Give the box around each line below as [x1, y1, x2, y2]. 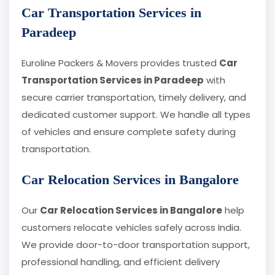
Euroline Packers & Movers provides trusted [21, 56, 219, 70]
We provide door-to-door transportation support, [21, 238, 250, 252]
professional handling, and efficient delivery [21, 255, 220, 269]
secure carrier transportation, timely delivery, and [21, 91, 246, 104]
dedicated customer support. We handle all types [21, 108, 250, 122]
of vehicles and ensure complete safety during [21, 125, 236, 139]
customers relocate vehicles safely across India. [21, 221, 241, 234]
